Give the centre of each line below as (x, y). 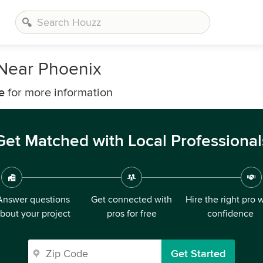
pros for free (131, 214)
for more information (59, 93)
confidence (230, 214)
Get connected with (131, 200)
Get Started (198, 254)
